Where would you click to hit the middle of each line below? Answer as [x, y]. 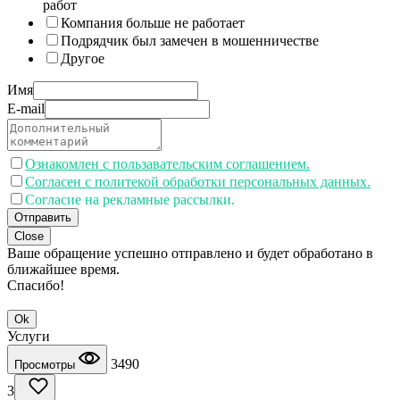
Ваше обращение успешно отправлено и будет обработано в [190, 253]
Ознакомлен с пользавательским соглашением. [167, 163]
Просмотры [46, 364]
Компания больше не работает [153, 22]
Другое [83, 58]
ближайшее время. [63, 269]
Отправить [43, 217]
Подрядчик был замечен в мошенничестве [190, 40]
